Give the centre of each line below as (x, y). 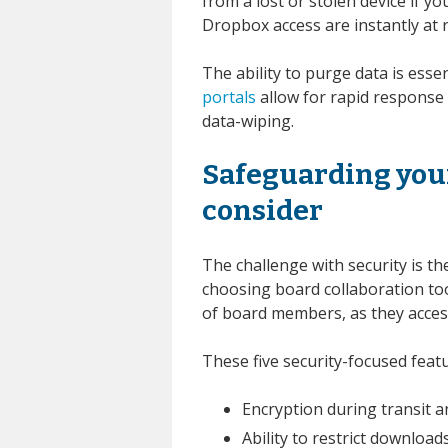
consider (262, 210)
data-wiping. (248, 120)
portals (229, 96)
